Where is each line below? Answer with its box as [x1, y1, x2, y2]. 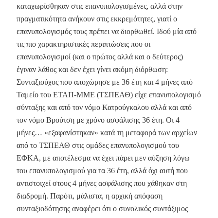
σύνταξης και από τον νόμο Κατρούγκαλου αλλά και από [16, 103, 192, 111]
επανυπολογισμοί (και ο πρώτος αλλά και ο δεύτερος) [16, 52, 183, 61]
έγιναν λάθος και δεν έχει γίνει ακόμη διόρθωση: [16, 65, 168, 73]
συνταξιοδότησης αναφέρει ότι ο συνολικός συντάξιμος [16, 204, 188, 213]
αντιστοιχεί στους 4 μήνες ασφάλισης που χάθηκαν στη [16, 179, 187, 187]
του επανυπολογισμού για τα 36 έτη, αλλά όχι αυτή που [16, 166, 188, 175]
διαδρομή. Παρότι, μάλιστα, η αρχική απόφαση [16, 191, 163, 200]
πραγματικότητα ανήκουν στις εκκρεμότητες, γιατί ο [16, 14, 177, 23]
